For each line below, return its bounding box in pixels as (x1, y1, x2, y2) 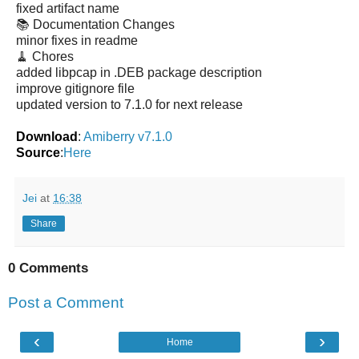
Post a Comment (8, 294, 123, 312)
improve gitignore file (16, 81, 135, 95)
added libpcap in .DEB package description (16, 65, 262, 79)
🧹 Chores (16, 49, 74, 63)
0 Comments (8, 260, 88, 276)
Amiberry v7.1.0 (83, 129, 172, 143)
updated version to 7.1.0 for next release (16, 97, 243, 111)
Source (16, 145, 60, 159)
